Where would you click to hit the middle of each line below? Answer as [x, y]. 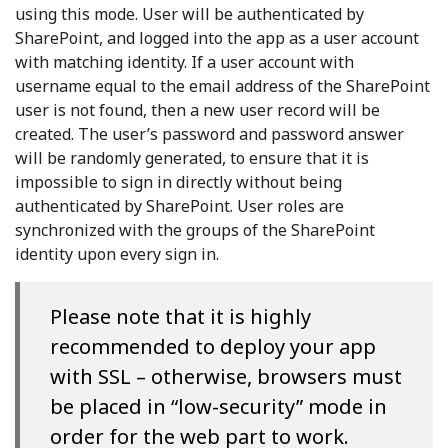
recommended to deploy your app [213, 346]
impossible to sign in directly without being [178, 182]
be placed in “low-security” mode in [218, 406]
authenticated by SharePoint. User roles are [179, 206]
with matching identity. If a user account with [184, 62]
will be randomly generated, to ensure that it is [192, 158]
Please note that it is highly [180, 316]
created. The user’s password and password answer [209, 134]
